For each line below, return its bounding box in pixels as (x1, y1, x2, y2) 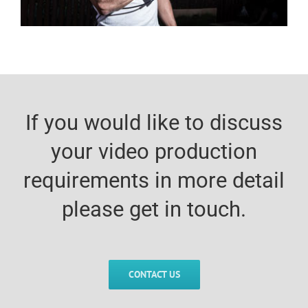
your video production (51, 138, 257, 164)
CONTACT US (128, 267, 180, 280)
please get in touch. (62, 196, 246, 222)
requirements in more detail (23, 167, 285, 193)
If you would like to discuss (25, 109, 283, 135)
